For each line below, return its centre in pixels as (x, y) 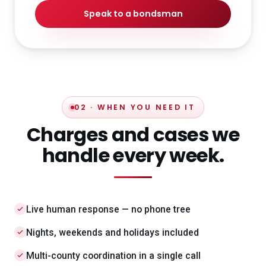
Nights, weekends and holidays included (113, 233)
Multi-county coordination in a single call (113, 256)
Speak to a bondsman (133, 14)
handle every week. (133, 156)
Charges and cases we (133, 135)
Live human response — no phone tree (108, 210)
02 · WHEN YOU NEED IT (135, 107)
